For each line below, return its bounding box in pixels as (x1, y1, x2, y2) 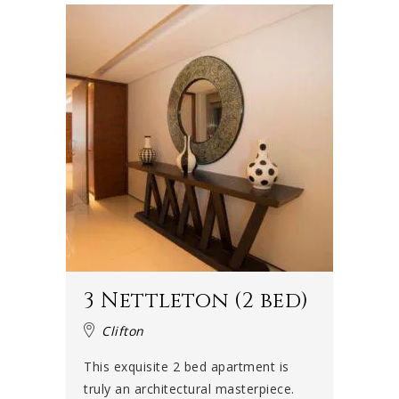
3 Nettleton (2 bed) (84, 286, 309, 315)
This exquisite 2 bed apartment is (84, 357, 289, 375)
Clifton (102, 322, 144, 339)
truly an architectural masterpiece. (84, 379, 295, 397)
